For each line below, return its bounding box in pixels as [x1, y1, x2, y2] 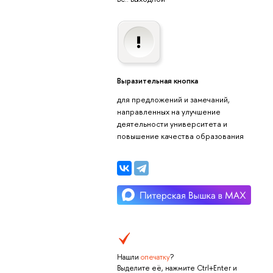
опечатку [140, 252, 170, 263]
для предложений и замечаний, [116, 93, 230, 105]
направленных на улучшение [116, 105, 221, 117]
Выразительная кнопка [116, 75, 198, 87]
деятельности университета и [116, 118, 227, 129]
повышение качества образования [116, 130, 244, 141]
